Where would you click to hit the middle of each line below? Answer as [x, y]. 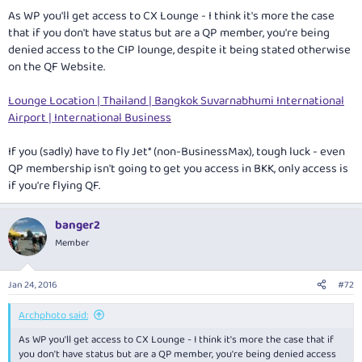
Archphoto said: [53, 316]
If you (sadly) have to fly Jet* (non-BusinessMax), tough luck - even [177, 152]
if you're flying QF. [54, 185]
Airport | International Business [90, 118]
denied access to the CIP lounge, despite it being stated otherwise [179, 50]
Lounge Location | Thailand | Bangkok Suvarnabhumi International [176, 101]
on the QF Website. [57, 67]
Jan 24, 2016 [33, 285]
